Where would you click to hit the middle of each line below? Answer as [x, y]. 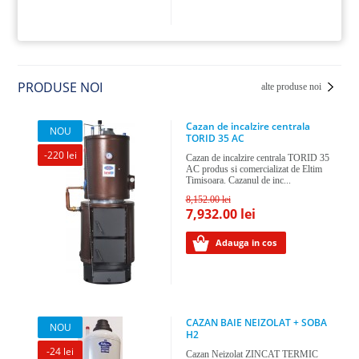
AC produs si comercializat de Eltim [254, 169]
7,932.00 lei [220, 214]
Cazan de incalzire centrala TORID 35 [257, 157]
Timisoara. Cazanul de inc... [238, 180]
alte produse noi [291, 86]
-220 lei [60, 155]
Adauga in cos [246, 242]
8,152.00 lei [208, 199]
